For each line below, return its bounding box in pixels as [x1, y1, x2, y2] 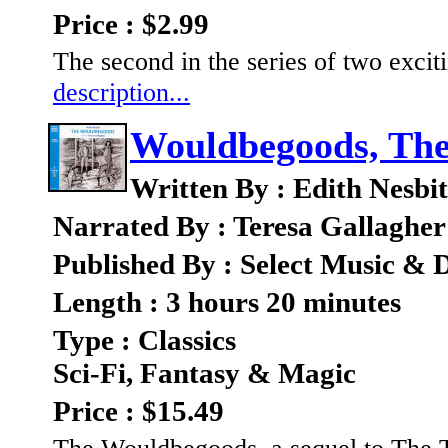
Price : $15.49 [53, 395, 224, 428]
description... [53, 77, 190, 108]
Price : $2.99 [53, 8, 209, 41]
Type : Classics [53, 324, 236, 357]
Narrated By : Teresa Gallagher [53, 210, 446, 243]
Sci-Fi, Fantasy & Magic [53, 357, 356, 390]
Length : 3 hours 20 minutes [53, 286, 401, 319]
